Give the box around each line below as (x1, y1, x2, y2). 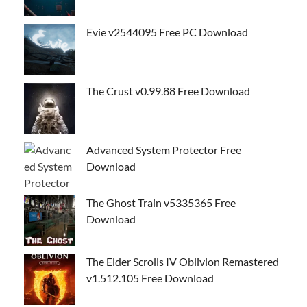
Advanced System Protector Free (86, 143, 241, 156)
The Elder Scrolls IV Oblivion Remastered (86, 254, 279, 268)
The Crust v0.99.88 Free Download (86, 84, 250, 97)
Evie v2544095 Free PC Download (86, 25, 248, 38)
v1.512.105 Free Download (86, 271, 214, 284)
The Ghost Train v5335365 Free (86, 195, 236, 209)
